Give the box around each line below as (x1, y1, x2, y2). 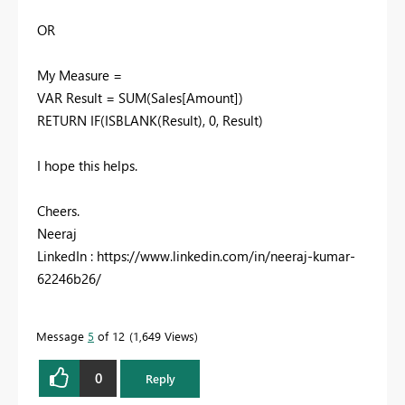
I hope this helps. (37, 155, 137, 174)
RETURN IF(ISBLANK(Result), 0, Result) (37, 110, 263, 129)
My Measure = (37, 65, 122, 84)
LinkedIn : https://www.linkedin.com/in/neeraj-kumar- (37, 246, 355, 265)
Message (36, 327, 88, 344)
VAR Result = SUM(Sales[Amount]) (37, 88, 243, 107)
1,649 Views (133, 327, 194, 344)
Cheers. (37, 201, 80, 220)
